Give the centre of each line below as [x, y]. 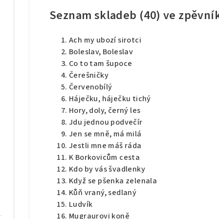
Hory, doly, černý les [105, 111]
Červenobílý [91, 87]
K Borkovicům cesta [105, 158]
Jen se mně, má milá [105, 134]
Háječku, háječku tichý [110, 99]
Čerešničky [89, 76]
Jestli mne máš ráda [105, 146]
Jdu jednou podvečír [106, 122]
